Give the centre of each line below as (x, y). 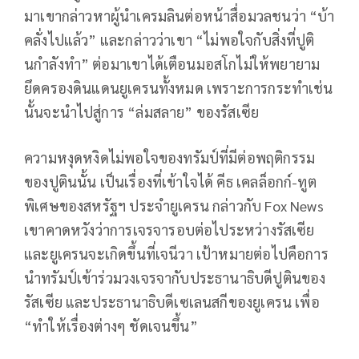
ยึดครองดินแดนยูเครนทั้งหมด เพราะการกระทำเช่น (179, 87)
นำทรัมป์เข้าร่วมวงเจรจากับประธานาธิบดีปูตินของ (175, 277)
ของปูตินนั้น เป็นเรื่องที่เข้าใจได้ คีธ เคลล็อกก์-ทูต (170, 181)
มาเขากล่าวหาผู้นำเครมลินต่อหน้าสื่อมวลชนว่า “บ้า (179, 15)
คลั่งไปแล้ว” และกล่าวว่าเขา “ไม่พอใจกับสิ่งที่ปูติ (169, 39)
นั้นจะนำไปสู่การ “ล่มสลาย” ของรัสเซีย (142, 111)
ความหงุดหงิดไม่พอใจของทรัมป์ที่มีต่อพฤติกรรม (170, 157)
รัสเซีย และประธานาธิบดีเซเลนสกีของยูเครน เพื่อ (172, 301)
